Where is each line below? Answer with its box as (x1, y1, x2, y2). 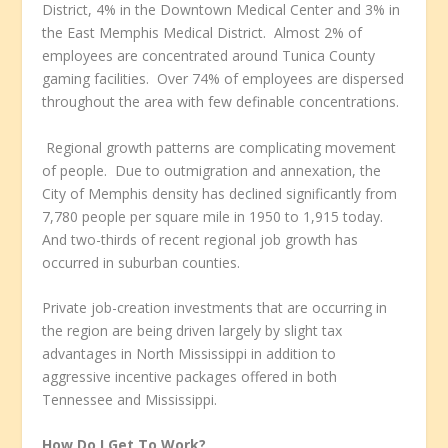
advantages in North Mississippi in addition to (42, 344, 337, 364)
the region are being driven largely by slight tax (42, 321, 343, 341)
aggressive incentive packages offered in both (42, 367, 338, 387)
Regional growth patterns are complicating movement (42, 137, 397, 157)
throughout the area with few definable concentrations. (42, 92, 400, 112)
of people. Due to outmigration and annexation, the (42, 160, 382, 180)
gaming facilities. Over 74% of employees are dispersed (42, 69, 405, 89)
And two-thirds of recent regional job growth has (42, 229, 359, 249)
